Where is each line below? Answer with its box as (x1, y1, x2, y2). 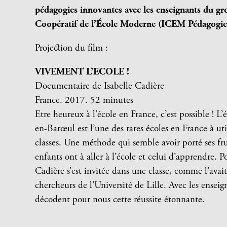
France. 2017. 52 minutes (35, 95, 134, 105)
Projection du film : (35, 43, 108, 53)
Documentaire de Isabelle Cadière (35, 81, 165, 91)
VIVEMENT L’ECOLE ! (35, 67, 130, 77)
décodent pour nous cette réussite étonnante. (35, 195, 205, 205)
